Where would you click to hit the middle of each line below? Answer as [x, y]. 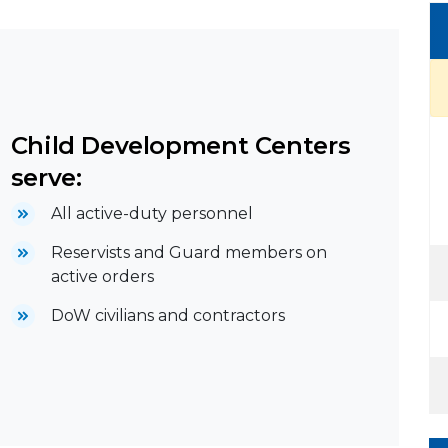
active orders [102, 277]
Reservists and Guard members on [188, 253]
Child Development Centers [180, 146]
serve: [46, 178]
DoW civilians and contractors [167, 316]
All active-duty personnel [151, 214]
